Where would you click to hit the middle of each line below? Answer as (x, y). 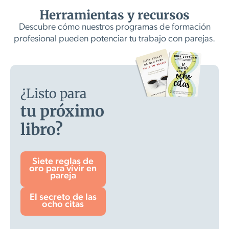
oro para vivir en (63, 169)
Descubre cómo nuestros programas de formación (114, 27)
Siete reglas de (63, 162)
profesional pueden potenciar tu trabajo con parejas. (114, 39)
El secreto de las (63, 197)
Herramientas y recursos (114, 15)
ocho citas (63, 204)
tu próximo (62, 111)
